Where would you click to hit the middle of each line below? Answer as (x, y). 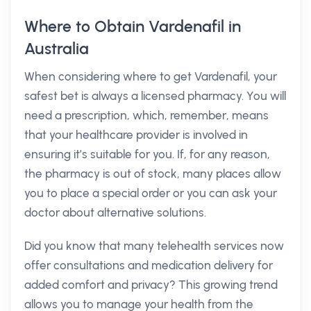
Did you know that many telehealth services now (154, 246)
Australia (57, 49)
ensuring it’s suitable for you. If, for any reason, (147, 154)
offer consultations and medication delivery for (149, 265)
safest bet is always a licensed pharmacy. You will (155, 96)
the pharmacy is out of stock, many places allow (153, 174)
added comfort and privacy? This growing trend (151, 285)
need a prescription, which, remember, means (146, 115)
